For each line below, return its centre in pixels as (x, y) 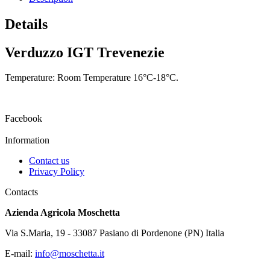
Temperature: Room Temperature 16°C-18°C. (92, 78)
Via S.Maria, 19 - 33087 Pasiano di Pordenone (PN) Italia (115, 233)
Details (26, 24)
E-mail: (20, 254)
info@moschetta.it (70, 254)
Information (27, 140)
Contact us (49, 161)
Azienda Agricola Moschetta (62, 213)
